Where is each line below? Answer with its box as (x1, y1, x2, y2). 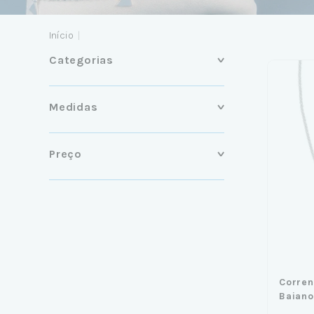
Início (49, 29, 74, 41)
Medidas (49, 100, 98, 114)
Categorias (49, 53, 114, 67)
